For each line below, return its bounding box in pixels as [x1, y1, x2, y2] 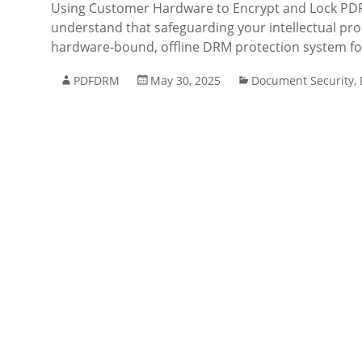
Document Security [251, 73, 354, 88]
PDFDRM [74, 73, 120, 88]
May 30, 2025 [150, 73, 221, 88]
